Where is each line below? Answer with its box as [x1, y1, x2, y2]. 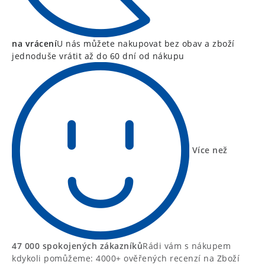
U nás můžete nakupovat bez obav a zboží [57, 38, 235, 50]
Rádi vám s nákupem [143, 240, 231, 252]
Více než [192, 144, 228, 156]
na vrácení [12, 38, 57, 50]
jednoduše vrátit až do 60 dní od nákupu [12, 50, 185, 62]
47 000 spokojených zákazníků [12, 240, 143, 252]
